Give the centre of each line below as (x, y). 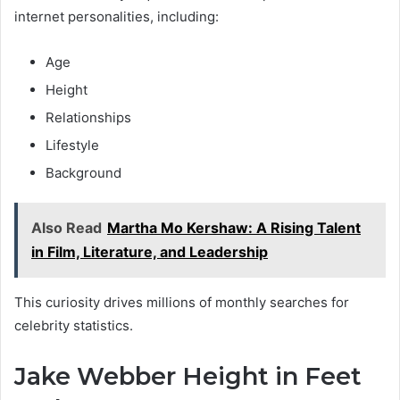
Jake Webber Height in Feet (188, 377)
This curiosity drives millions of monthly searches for (182, 303)
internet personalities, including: (117, 17)
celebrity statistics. (74, 326)
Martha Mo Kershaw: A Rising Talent (234, 228)
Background (83, 173)
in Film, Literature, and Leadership (150, 252)
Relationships (88, 118)
